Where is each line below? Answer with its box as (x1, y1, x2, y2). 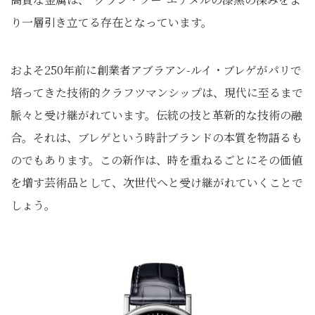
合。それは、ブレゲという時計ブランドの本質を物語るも (11, 129, 302, 146)
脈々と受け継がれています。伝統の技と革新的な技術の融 (11, 107, 302, 123)
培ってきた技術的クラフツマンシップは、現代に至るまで (11, 84, 303, 101)
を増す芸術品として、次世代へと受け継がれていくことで (11, 174, 303, 191)
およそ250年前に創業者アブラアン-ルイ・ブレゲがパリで (11, 62, 302, 78)
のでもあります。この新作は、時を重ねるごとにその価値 (11, 152, 302, 168)
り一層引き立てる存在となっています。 (11, 14, 212, 30)
